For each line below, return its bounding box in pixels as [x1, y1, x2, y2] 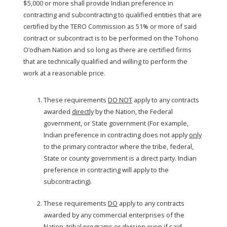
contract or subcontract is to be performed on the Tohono [23, 33, 199, 43]
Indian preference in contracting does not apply [44, 130, 189, 139]
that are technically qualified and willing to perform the [23, 57, 187, 66]
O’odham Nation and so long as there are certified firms [23, 45, 192, 54]
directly [72, 107, 94, 116]
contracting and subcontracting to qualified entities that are [23, 10, 202, 19]
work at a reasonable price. [23, 68, 105, 78]
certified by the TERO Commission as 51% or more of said [23, 22, 197, 31]
